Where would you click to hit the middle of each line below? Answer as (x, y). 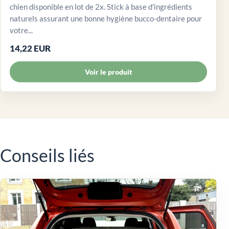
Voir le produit (108, 72)
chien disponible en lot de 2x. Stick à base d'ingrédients (101, 7)
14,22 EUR (30, 49)
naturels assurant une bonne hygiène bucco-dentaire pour (106, 19)
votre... (21, 30)
